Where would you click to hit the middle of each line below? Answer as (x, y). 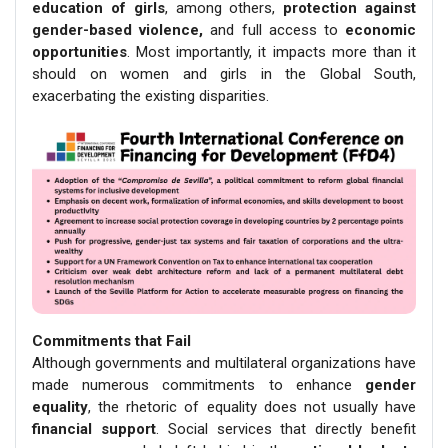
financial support (94, 429)
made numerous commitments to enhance (198, 385)
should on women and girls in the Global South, (224, 74)
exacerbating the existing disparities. (150, 96)
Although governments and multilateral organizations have (224, 363)
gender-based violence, (118, 30)
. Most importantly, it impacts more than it (271, 52)
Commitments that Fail (111, 341)
